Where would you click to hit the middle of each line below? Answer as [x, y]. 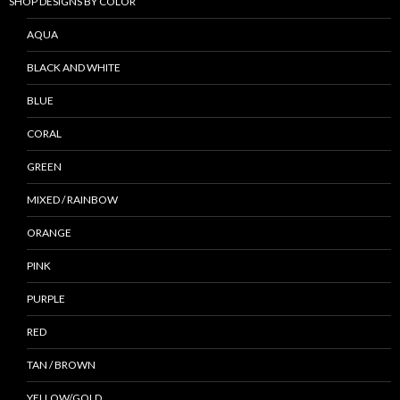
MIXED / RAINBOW [72, 199]
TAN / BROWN [61, 364]
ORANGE [49, 232]
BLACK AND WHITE [74, 67]
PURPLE [46, 298]
